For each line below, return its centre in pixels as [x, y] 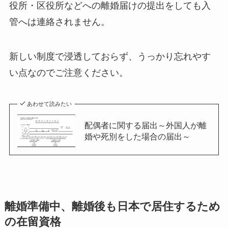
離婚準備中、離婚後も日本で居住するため [112, 207]
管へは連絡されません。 [59, 22]
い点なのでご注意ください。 [68, 73]
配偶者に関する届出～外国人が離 [145, 125]
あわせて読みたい [50, 104]
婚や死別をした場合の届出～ [137, 137]
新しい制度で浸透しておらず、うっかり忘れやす [110, 57]
